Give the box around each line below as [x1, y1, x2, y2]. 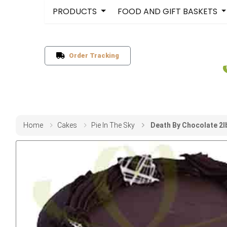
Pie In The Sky [91, 121, 135, 129]
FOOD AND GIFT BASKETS [117, 6, 219, 17]
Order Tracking [64, 52, 119, 60]
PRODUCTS [53, 6, 99, 17]
